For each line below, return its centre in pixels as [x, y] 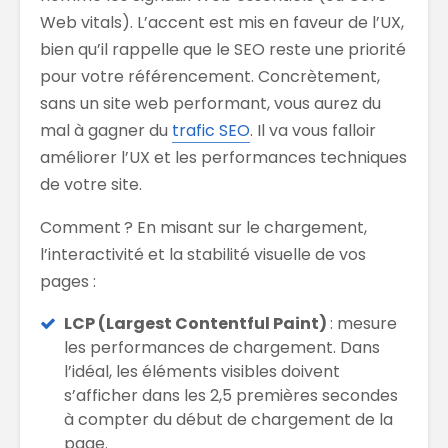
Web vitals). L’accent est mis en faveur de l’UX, [222, 23]
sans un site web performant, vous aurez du [210, 104]
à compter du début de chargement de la [228, 420]
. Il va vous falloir [313, 131]
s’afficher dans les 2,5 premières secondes [231, 396]
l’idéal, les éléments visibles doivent [202, 372]
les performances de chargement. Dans [222, 348]
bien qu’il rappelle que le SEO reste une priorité [223, 50]
